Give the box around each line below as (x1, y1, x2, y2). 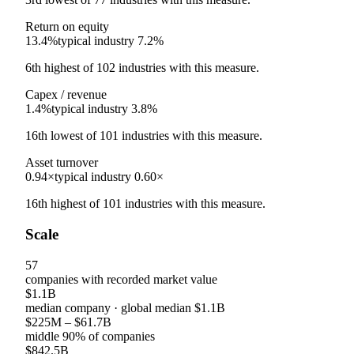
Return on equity (25, 20, 109, 34)
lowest (51, 129, 83, 143)
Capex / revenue (25, 88, 107, 102)
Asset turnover (25, 156, 98, 170)
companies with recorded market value (25, 272, 217, 286)
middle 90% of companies (25, 329, 155, 343)
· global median (111, 300, 194, 314)
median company (25, 300, 111, 314)
